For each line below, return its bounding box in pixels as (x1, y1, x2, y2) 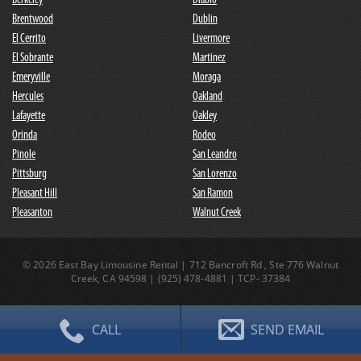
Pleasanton (12, 206, 52, 219)
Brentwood (12, 13, 53, 26)
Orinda (12, 129, 37, 142)
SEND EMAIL (247, 321, 324, 338)
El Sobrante (12, 52, 53, 64)
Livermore (193, 32, 230, 45)
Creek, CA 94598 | (70, 271, 158, 285)
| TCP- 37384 (226, 271, 291, 285)
